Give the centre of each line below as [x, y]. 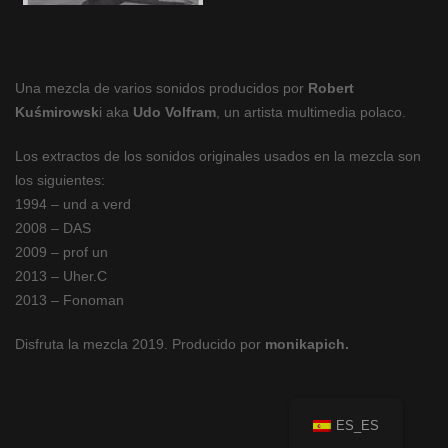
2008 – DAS [53, 228]
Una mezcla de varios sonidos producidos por [161, 88]
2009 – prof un [61, 252]
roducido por [223, 344]
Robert [331, 88]
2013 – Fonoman [69, 300]
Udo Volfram [174, 112]
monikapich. [307, 344]
